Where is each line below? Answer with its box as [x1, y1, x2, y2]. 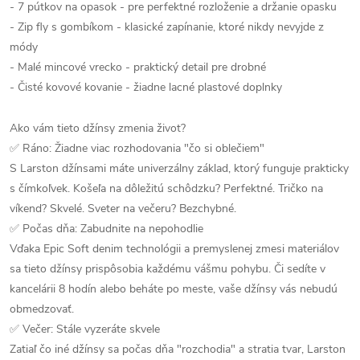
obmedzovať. [10, 301, 74, 317]
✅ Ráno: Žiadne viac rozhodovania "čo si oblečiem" [10, 141, 264, 156]
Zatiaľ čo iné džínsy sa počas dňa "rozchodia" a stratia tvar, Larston [10, 342, 346, 357]
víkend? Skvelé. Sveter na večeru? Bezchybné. [10, 201, 236, 216]
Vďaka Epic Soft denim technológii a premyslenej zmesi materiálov [10, 241, 339, 256]
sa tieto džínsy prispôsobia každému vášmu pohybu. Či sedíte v [10, 261, 325, 276]
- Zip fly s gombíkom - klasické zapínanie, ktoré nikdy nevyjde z [10, 19, 324, 35]
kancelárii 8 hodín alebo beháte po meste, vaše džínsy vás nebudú [10, 281, 337, 297]
